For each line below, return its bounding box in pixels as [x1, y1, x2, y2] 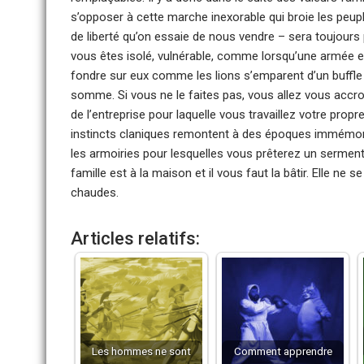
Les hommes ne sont [92, 344, 191, 357]
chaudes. [71, 185, 119, 200]
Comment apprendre [233, 344, 332, 357]
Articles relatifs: [71, 228, 200, 249]
